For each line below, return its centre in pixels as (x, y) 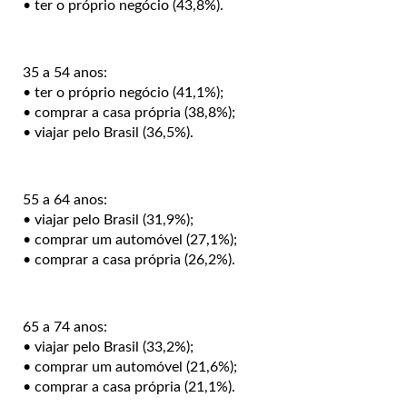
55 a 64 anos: (67, 199)
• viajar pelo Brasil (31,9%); (108, 219)
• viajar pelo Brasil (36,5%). (108, 132)
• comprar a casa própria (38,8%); (129, 112)
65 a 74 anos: (65, 327)
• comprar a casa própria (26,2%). (131, 259)
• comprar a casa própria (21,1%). (129, 387)
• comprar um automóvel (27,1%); (130, 239)
